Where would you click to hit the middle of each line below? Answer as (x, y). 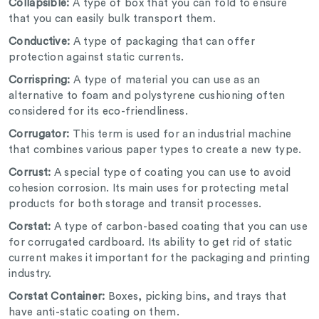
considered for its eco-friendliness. (100, 112)
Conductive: (40, 42)
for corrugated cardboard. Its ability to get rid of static (151, 243)
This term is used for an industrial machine (181, 135)
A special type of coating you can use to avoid (172, 173)
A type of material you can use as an (167, 80)
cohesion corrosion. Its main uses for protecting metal (149, 189)
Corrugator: (39, 135)
